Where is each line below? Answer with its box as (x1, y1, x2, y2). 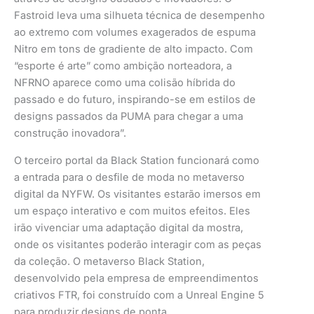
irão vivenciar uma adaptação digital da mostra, (14, 221, 243, 235)
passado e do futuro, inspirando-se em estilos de (14, 93, 256, 107)
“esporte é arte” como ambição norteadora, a (14, 60, 232, 73)
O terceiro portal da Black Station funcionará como (14, 154, 259, 168)
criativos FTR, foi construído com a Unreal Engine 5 (14, 289, 264, 302)
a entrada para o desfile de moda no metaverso (14, 171, 245, 184)
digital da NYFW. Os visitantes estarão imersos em (14, 188, 261, 201)
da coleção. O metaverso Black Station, (14, 255, 205, 268)
